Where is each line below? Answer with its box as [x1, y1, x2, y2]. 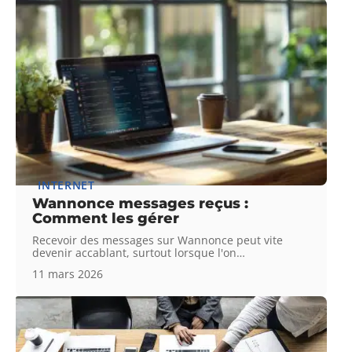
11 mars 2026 [32, 266, 104, 281]
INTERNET [38, 177, 95, 192]
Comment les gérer [32, 209, 180, 227]
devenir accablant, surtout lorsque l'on [32, 244, 237, 260]
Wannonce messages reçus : [32, 194, 249, 212]
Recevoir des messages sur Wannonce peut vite [32, 232, 284, 247]
